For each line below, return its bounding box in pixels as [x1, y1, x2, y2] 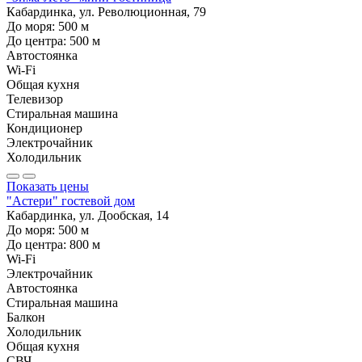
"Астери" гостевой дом [6, 193, 135, 208]
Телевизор [6, 91, 63, 106]
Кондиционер [6, 120, 82, 135]
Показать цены [6, 179, 89, 193]
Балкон [6, 309, 45, 324]
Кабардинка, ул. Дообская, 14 [6, 208, 169, 222]
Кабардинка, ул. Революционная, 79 [6, 4, 206, 19]
